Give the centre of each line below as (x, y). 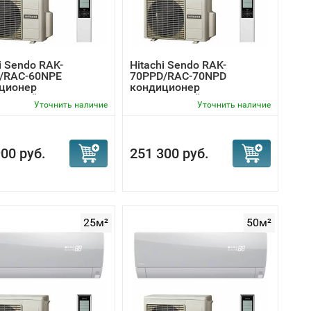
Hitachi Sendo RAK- (178, 65)
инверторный (165, 98)
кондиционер (165, 87)
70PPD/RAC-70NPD (178, 76)
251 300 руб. (169, 153)
